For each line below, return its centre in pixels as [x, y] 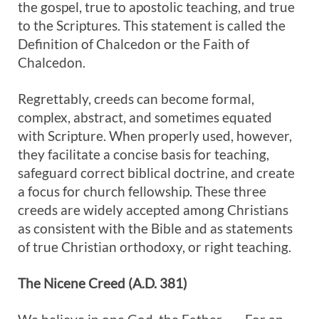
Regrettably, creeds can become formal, [136, 99]
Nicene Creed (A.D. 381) [115, 283]
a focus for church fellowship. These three [142, 191]
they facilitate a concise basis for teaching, [143, 154]
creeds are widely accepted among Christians [153, 210]
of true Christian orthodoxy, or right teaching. [155, 247]
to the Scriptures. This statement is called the [152, 25]
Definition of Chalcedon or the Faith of [134, 44]
